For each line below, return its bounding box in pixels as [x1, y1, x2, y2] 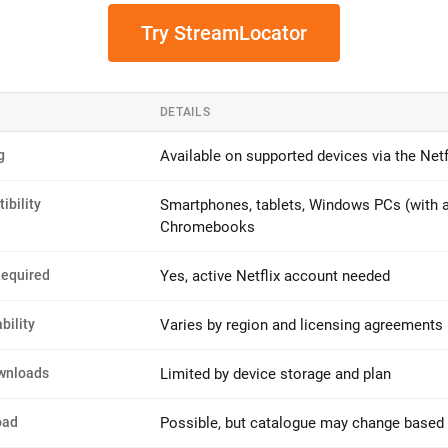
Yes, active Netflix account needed [159, 267, 390, 285]
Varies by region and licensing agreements [159, 316, 443, 334]
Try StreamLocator [141, 21, 307, 45]
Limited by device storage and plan [159, 365, 391, 383]
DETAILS [159, 105, 211, 119]
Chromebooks [159, 218, 255, 236]
